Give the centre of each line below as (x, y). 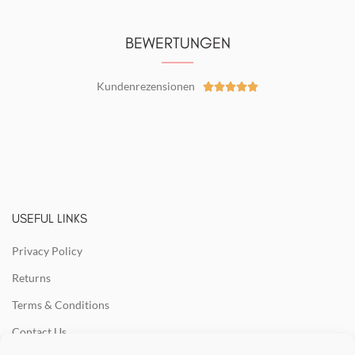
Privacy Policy (47, 251)
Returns (31, 278)
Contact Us (39, 332)
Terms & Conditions (61, 305)
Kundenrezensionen (146, 86)
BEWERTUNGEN (177, 43)
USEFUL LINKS (50, 219)
